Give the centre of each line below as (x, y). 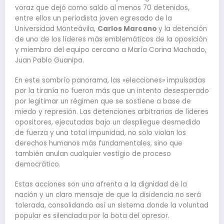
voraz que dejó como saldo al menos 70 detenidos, (102, 7)
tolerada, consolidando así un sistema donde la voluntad (112, 205)
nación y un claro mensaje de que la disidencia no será (108, 194)
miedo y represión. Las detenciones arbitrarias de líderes (112, 111)
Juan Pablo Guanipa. (49, 60)
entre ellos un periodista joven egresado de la (93, 18)
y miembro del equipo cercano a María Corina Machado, (111, 49)
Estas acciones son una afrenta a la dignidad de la (101, 184)
